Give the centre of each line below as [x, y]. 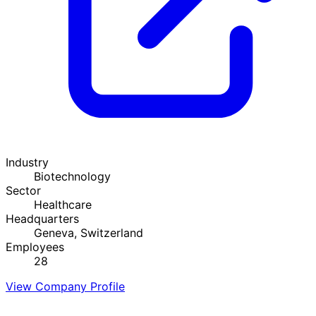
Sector [23, 190]
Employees [35, 247]
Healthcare [63, 204]
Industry [27, 162]
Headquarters [42, 218]
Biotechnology [72, 176]
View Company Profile [65, 286]
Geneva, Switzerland [89, 232]
